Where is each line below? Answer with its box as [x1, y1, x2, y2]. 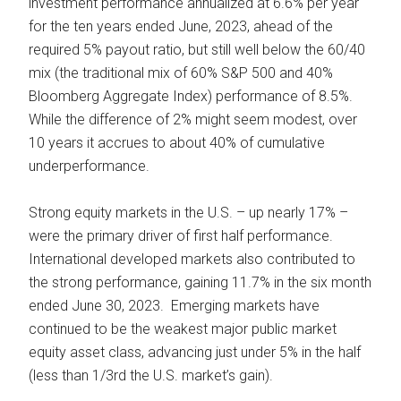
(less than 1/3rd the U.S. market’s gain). [29, 366, 274, 384]
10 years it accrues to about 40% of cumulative [29, 133, 326, 151]
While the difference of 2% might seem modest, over [29, 110, 358, 128]
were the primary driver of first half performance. [29, 226, 337, 244]
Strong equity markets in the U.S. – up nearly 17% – [29, 203, 349, 221]
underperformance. [29, 157, 158, 175]
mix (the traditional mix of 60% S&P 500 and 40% [29, 64, 334, 81]
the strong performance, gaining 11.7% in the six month [29, 273, 372, 291]
